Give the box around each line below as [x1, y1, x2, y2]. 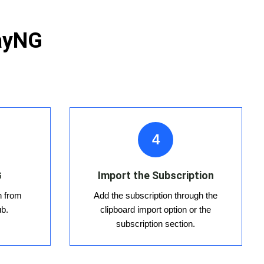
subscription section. [116, 219, 196, 229]
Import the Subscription [97, 169, 214, 182]
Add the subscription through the [94, 190, 218, 201]
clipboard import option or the [100, 204, 212, 215]
